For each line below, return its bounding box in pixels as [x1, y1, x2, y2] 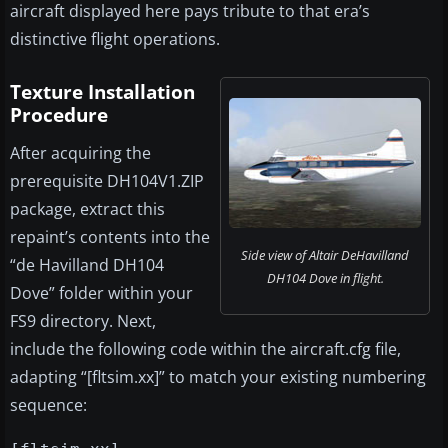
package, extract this [10, 198, 165, 221]
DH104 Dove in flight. [266, 269, 384, 288]
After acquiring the [10, 142, 151, 165]
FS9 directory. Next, [10, 310, 156, 333]
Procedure [10, 102, 108, 129]
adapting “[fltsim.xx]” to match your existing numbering [10, 366, 426, 389]
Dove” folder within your [10, 282, 193, 305]
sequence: [10, 394, 87, 417]
